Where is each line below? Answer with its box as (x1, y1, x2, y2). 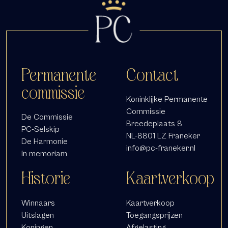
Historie (21, 168, 71, 188)
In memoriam (21, 149, 67, 158)
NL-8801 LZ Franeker (126, 131, 200, 140)
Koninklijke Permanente (126, 95, 208, 104)
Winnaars (21, 198, 55, 207)
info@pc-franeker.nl (126, 144, 195, 153)
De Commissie (21, 112, 73, 122)
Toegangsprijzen (126, 210, 183, 219)
